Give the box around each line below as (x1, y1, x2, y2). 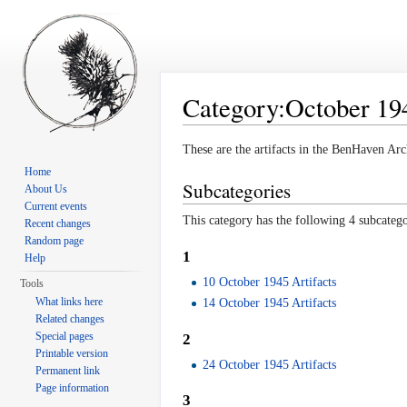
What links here (35, 295, 104, 308)
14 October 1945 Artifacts (203, 296, 337, 311)
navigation (231, 124, 284, 139)
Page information (35, 382, 110, 394)
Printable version (35, 347, 109, 360)
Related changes (35, 313, 105, 325)
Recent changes (25, 217, 92, 230)
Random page (25, 234, 84, 247)
